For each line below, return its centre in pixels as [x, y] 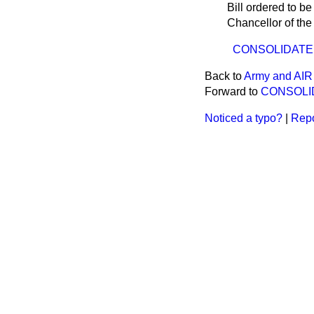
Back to [224, 76]
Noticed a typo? [244, 118]
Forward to [233, 91]
